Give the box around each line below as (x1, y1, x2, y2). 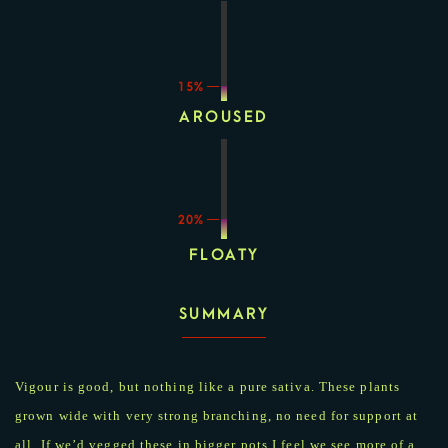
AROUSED (179, 107, 269, 126)
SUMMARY (178, 304, 270, 323)
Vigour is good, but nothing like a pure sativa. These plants (15, 378, 401, 394)
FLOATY (188, 245, 260, 264)
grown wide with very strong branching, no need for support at (15, 407, 419, 423)
